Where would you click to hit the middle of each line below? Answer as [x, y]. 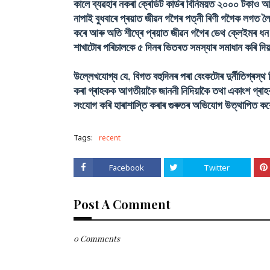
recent [110, 138]
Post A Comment [122, 204]
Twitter [217, 168]
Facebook [127, 168]
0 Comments [97, 238]
